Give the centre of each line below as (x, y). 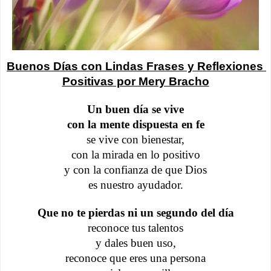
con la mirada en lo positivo (135, 154)
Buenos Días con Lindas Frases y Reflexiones (135, 66)
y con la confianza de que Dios (135, 169)
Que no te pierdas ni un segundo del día (135, 212)
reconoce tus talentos (135, 227)
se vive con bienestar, (135, 139)
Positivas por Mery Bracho (135, 81)
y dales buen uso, (135, 243)
